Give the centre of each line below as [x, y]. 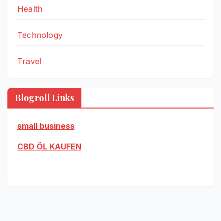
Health [30, 9]
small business [46, 126]
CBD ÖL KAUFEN [49, 147]
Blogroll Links [44, 97]
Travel [30, 61]
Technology [40, 35]
